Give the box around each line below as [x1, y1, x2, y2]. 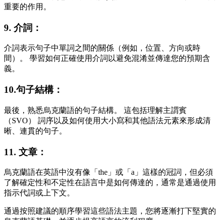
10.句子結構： [4, 84, 63, 95]
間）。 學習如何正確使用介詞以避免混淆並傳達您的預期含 [4, 54, 210, 63]
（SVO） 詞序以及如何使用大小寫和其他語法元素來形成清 [4, 116, 211, 125]
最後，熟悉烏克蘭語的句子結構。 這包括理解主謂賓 [4, 106, 187, 114]
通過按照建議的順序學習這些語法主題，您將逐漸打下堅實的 [4, 207, 216, 216]
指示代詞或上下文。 [4, 189, 75, 197]
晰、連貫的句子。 [4, 126, 67, 135]
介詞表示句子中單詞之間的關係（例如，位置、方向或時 [4, 44, 200, 53]
